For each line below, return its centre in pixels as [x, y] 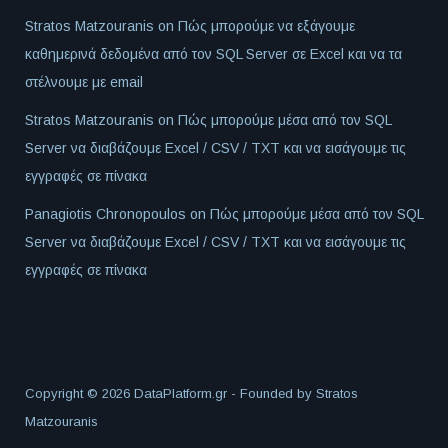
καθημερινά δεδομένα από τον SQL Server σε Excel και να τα [213, 54]
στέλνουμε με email [84, 82]
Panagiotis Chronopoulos [105, 214]
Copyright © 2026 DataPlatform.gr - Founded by [170, 394]
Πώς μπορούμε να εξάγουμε [266, 26]
